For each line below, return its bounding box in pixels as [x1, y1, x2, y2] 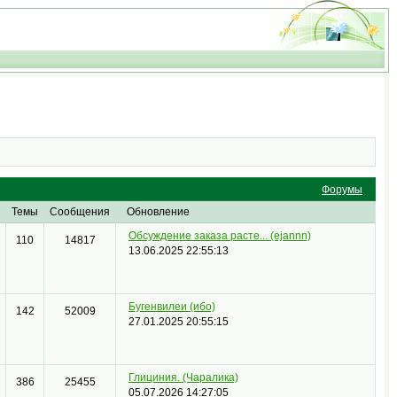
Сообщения [50, 206, 111, 219]
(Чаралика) [183, 371, 238, 385]
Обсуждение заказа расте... [128, 230, 270, 243]
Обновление [127, 206, 191, 219]
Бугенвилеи [128, 300, 190, 314]
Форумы [322, 183, 363, 197]
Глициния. [128, 371, 183, 385]
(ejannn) [270, 230, 311, 243]
